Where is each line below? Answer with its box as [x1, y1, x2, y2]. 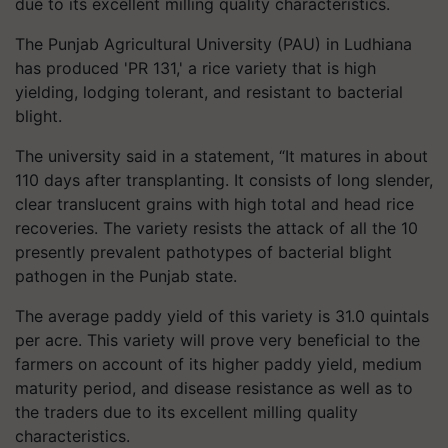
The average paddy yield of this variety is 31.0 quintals [15, 306, 429, 326]
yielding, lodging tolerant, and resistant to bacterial [15, 82, 403, 102]
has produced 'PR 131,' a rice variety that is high [15, 58, 376, 78]
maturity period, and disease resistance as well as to [15, 378, 413, 398]
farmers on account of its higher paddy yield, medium [15, 354, 422, 374]
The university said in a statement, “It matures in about [15, 146, 428, 166]
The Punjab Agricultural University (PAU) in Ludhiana [15, 34, 412, 54]
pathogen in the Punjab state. [15, 266, 237, 286]
